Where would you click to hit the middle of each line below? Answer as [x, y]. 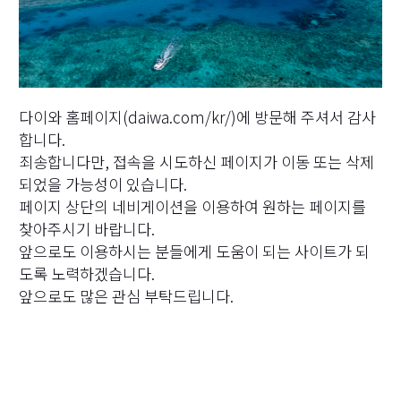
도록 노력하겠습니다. [86, 273]
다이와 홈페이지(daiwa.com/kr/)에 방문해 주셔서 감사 [197, 116]
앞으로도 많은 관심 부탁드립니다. [126, 295]
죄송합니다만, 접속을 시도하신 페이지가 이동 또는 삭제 [196, 161]
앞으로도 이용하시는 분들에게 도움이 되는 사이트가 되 [194, 251]
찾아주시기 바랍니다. [86, 228]
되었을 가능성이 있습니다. [102, 183]
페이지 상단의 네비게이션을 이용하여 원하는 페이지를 [192, 206]
